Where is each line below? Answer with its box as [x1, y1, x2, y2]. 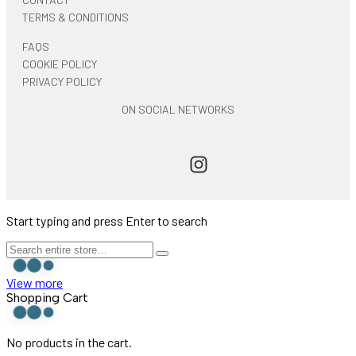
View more [6, 274, 63, 290]
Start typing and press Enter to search [6, 212, 207, 228]
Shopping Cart [6, 289, 88, 305]
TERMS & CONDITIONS [22, 10, 129, 24]
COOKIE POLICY [22, 56, 97, 71]
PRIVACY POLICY [22, 74, 102, 88]
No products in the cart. [6, 334, 132, 350]
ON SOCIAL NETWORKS [122, 102, 234, 116]
